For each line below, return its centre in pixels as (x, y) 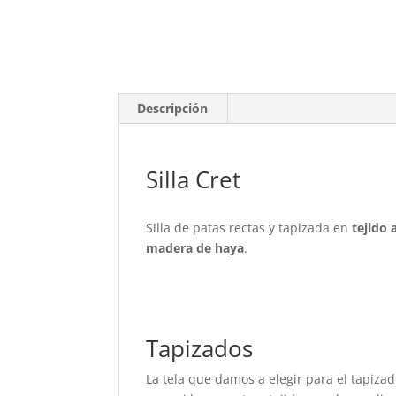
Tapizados (200, 349)
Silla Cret (194, 179)
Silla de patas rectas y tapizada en (249, 227)
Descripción (173, 108)
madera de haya (195, 247)
